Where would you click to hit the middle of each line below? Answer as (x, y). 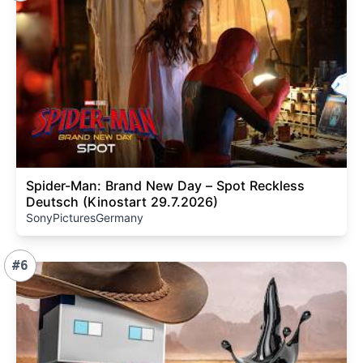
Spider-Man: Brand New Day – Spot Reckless (165, 185)
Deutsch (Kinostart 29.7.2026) (122, 201)
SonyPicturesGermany (85, 217)
